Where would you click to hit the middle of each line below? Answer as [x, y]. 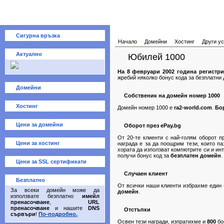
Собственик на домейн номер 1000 [171, 95]
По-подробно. [58, 214]
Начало [127, 41]
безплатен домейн [196, 155]
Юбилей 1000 [155, 57]
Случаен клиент [145, 173]
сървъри [23, 214]
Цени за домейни [39, 124]
